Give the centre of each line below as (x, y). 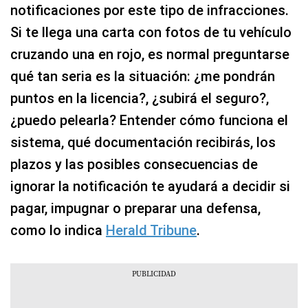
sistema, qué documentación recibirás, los (143, 142)
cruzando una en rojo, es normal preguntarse (150, 54)
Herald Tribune (151, 230)
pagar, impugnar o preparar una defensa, (135, 208)
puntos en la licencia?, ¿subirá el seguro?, (140, 98)
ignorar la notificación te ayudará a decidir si (150, 186)
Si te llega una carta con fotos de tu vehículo (151, 32)
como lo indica (58, 230)
